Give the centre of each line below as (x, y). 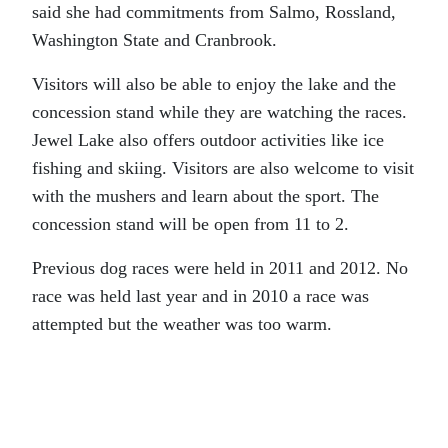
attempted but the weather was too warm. (182, 323)
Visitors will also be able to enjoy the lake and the (214, 83)
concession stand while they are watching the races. (219, 111)
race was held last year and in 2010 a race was (200, 295)
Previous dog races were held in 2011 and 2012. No (220, 267)
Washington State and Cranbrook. (154, 39)
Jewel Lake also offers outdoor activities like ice (208, 139)
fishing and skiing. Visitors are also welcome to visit (223, 167)
